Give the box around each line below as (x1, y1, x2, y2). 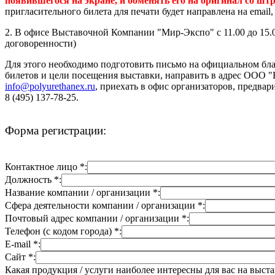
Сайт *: (5, 252, 36, 263)
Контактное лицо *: (5, 161, 87, 172)
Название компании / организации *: (5, 187, 160, 198)
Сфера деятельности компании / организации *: (5, 200, 205, 211)
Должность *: (5, 174, 61, 185)
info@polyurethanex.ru (5, 81, 95, 92)
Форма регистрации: (5, 124, 106, 137)
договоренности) (5, 38, 76, 49)
